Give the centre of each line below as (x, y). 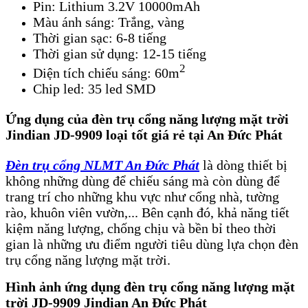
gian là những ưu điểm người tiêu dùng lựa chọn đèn (152, 244)
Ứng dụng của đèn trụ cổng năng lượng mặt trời (147, 119)
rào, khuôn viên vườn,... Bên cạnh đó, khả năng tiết (147, 213)
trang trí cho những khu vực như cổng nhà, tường (142, 197)
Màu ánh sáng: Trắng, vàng (109, 22)
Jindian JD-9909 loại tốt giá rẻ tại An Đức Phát (144, 134)
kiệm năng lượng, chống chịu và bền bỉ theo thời (141, 229)
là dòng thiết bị (243, 165)
